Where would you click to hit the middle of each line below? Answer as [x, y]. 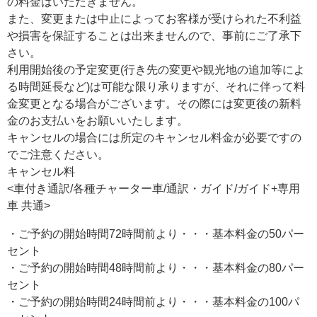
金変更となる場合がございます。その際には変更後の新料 [154, 103]
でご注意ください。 [58, 154]
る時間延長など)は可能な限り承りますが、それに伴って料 [156, 86]
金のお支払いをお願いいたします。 [98, 120]
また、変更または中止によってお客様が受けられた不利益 [154, 18]
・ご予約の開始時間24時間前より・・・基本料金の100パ [153, 301]
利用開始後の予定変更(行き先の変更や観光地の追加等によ [156, 69]
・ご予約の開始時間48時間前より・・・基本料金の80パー [156, 267]
